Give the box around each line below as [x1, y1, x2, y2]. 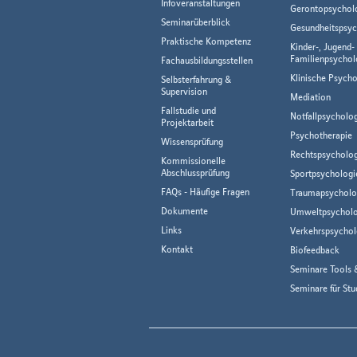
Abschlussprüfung [161, 167, 229, 179]
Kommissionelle [161, 155, 226, 167]
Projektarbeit [161, 116, 214, 129]
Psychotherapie [289, 129, 352, 142]
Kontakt [161, 243, 193, 256]
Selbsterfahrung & [161, 73, 231, 86]
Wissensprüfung [161, 135, 223, 148]
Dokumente [161, 205, 208, 218]
